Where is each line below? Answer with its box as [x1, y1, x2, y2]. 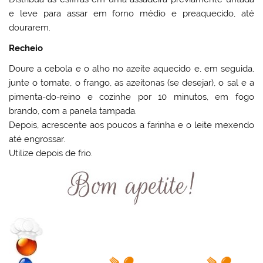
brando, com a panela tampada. [9, 106, 137, 117]
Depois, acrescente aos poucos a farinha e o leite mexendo [9, 120, 254, 131]
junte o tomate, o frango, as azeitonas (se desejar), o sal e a [9, 77, 254, 89]
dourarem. [9, 22, 51, 33]
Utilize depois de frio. [9, 148, 93, 159]
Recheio [9, 42, 43, 53]
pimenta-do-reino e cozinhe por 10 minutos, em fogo [9, 92, 254, 103]
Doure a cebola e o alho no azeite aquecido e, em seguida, [9, 63, 254, 75]
